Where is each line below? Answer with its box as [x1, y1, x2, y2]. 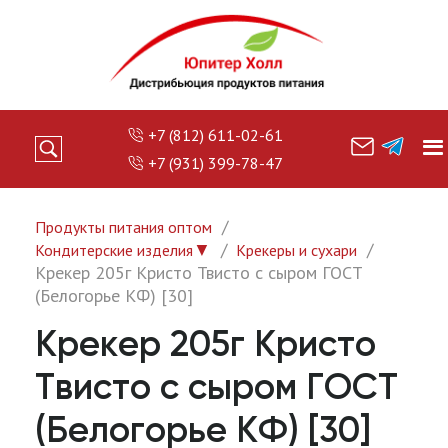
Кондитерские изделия [35, 240, 193, 260]
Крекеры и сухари [236, 240, 357, 260]
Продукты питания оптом [35, 217, 212, 237]
